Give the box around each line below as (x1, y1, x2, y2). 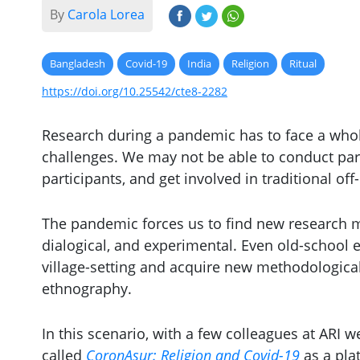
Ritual (289, 56, 317, 72)
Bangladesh (50, 56, 105, 72)
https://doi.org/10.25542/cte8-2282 (42, 84, 227, 100)
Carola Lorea (67, 6, 145, 24)
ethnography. (42, 278, 132, 298)
